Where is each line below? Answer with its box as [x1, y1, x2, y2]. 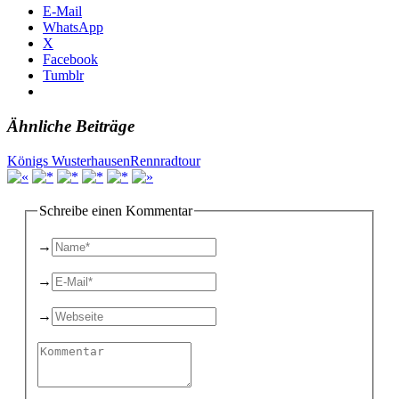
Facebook [43, 52, 98, 68]
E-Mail [43, 4, 82, 20]
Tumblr [43, 68, 84, 84]
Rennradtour [130, 152, 200, 168]
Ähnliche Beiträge [7, 116, 134, 135]
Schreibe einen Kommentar [39, 202, 192, 218]
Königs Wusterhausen [7, 152, 130, 168]
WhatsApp [43, 20, 103, 36]
